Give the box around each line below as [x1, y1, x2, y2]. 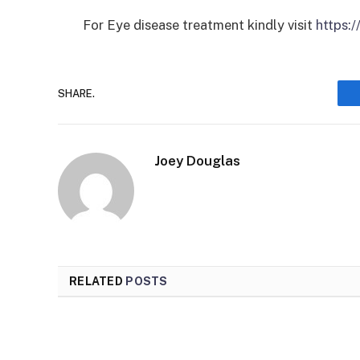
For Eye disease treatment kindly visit [83, 17, 316, 34]
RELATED [69, 275, 126, 288]
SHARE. [58, 87, 95, 100]
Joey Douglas [154, 153, 240, 170]
